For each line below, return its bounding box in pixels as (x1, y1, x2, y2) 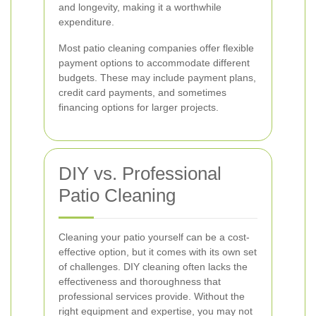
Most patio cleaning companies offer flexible (59, 42, 254, 54)
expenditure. (59, 16, 114, 28)
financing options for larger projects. (59, 102, 219, 113)
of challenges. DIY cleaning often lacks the (59, 261, 248, 272)
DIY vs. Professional (59, 163, 221, 184)
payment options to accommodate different (59, 57, 250, 68)
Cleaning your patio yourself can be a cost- (59, 231, 250, 243)
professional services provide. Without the (59, 291, 245, 302)
